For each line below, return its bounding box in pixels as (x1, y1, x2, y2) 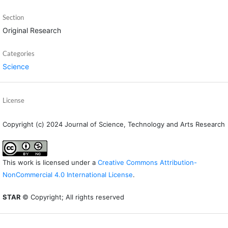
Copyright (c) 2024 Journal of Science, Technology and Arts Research (2, 120, 225, 128)
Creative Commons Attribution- (97, 158, 197, 166)
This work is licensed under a (2, 158, 98, 166)
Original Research (2, 25, 61, 35)
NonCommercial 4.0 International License (2, 170, 133, 179)
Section (2, 13, 24, 21)
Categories (2, 49, 35, 58)
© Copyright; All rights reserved (22, 192, 124, 201)
